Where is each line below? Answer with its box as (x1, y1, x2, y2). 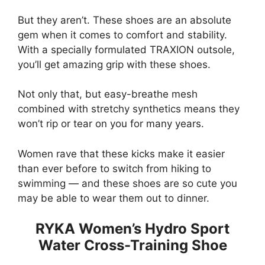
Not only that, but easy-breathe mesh (18, 88, 198, 101)
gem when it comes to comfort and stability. (18, 28, 227, 41)
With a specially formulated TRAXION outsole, (18, 43, 235, 56)
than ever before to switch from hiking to (18, 162, 211, 174)
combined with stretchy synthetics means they (18, 103, 240, 115)
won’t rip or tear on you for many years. (18, 118, 204, 130)
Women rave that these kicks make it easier (18, 147, 225, 160)
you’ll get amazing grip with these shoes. (18, 58, 211, 70)
